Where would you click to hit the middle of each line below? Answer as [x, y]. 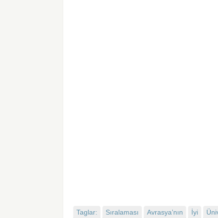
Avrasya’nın [165, 212]
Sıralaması [122, 212]
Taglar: [87, 212]
